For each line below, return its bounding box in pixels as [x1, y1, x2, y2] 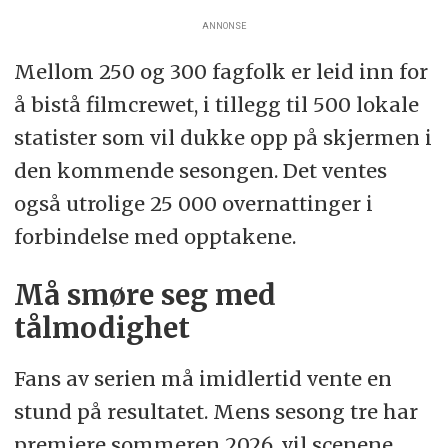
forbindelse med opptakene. [13, 224, 296, 250]
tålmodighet [13, 311, 190, 347]
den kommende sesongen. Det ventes [13, 158, 387, 184]
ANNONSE [202, 20, 246, 31]
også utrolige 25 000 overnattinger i [13, 191, 373, 217]
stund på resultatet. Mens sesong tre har [13, 399, 418, 425]
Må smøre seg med [13, 278, 276, 314]
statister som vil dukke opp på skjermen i [13, 125, 432, 151]
